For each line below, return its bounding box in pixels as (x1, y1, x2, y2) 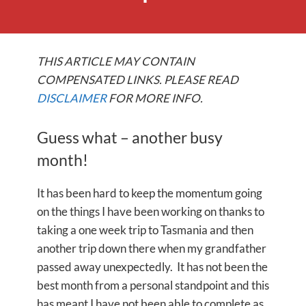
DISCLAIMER (37, 91, 107, 105)
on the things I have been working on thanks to (37, 204, 264, 219)
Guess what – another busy (37, 128, 223, 147)
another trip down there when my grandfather (37, 241, 266, 255)
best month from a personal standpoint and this (37, 278, 269, 292)
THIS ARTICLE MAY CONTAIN (37, 54, 195, 68)
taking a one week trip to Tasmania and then (37, 223, 253, 237)
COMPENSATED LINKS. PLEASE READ (37, 72, 238, 87)
